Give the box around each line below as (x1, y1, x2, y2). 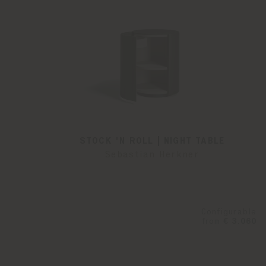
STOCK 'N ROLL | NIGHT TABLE (79, 137, 225, 145)
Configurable (201, 208, 256, 216)
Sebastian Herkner (105, 150, 199, 160)
